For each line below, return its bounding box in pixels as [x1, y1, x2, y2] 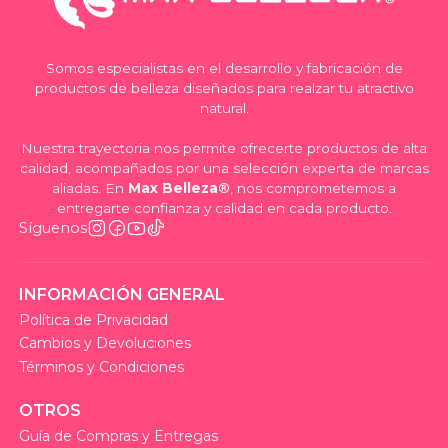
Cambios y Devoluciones [18, 334, 191, 353]
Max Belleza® [128, 179, 230, 196]
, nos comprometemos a [230, 179, 396, 196]
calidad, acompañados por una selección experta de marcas [19, 159, 429, 176]
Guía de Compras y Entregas [18, 426, 218, 445]
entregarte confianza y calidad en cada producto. [56, 199, 392, 216]
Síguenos [18, 218, 87, 237]
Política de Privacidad [18, 310, 168, 329]
